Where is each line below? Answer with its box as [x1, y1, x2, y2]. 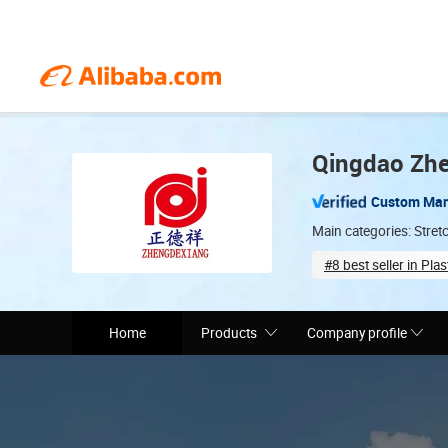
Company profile [307, 325, 407, 341]
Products [201, 325, 257, 341]
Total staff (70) [341, 289, 430, 305]
